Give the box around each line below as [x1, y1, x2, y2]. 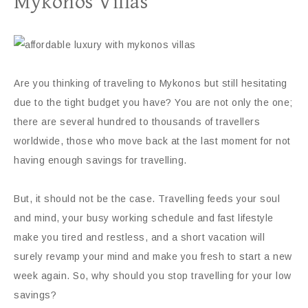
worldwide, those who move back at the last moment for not [14, 135, 291, 146]
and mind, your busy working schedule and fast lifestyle [14, 212, 274, 223]
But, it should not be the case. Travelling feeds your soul [14, 193, 280, 204]
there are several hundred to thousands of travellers [14, 116, 260, 127]
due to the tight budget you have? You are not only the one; [14, 97, 293, 108]
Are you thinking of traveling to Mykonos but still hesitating [14, 78, 287, 89]
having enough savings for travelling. [14, 155, 187, 166]
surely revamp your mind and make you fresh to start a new [14, 251, 292, 262]
